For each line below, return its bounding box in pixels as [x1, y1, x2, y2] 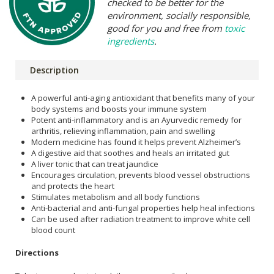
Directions [15, 247, 59, 259]
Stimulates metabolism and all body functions [31, 191, 200, 202]
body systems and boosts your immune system [31, 103, 207, 114]
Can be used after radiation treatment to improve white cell [31, 213, 250, 224]
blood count [31, 224, 75, 235]
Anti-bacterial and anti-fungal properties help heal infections [31, 202, 255, 213]
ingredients [107, 34, 154, 47]
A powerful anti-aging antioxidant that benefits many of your [31, 92, 255, 103]
